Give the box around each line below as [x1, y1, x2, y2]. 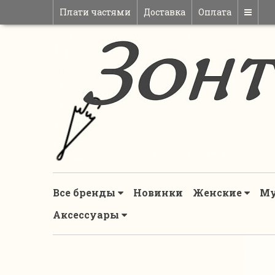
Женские [193, 186, 244, 199]
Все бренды [53, 186, 118, 199]
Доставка [144, 6, 185, 18]
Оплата [198, 6, 231, 18]
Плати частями [60, 6, 131, 18]
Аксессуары [53, 208, 122, 221]
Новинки [133, 186, 183, 199]
